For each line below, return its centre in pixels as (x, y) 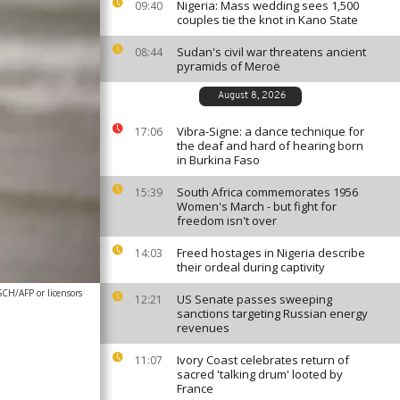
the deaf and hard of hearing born (270, 146)
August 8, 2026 (251, 96)
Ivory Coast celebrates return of (263, 360)
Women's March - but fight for (257, 206)
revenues (203, 328)
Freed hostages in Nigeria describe (271, 253)
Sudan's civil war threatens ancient (271, 52)
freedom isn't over (227, 221)
